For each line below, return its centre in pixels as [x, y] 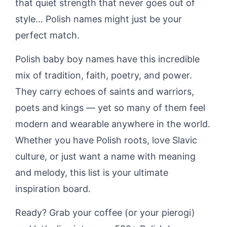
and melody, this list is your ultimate [92, 173]
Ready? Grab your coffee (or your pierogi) [105, 213]
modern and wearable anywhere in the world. [113, 124]
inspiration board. [53, 189]
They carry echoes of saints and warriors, [105, 91]
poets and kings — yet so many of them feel [110, 108]
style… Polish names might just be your [99, 19]
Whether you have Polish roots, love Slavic [106, 140]
